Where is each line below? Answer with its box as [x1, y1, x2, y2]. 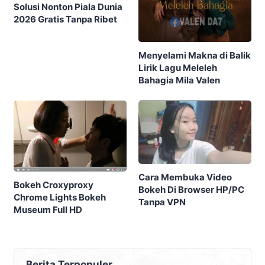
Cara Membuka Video [138, 171, 232, 183]
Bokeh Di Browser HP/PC [138, 183, 244, 195]
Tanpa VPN [138, 196, 186, 208]
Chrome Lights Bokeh [14, 192, 106, 203]
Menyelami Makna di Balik [138, 49, 251, 61]
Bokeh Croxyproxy [14, 179, 93, 191]
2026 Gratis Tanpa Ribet [14, 14, 117, 25]
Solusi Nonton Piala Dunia [14, 1, 122, 13]
